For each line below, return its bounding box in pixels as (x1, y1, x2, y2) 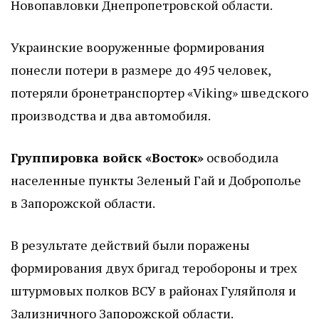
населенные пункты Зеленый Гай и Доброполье (11, 172, 301, 189)
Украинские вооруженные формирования (11, 38, 265, 56)
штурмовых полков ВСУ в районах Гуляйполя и (11, 282, 296, 300)
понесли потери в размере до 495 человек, (11, 61, 271, 79)
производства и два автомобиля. (11, 107, 211, 125)
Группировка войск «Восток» (11, 149, 204, 167)
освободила (204, 149, 278, 167)
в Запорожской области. (11, 194, 155, 212)
